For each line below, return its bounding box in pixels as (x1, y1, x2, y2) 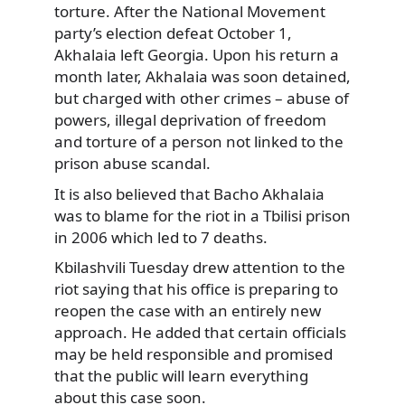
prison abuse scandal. (54, 153, 211, 174)
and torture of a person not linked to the (54, 131, 344, 153)
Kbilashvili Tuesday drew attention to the (54, 257, 345, 278)
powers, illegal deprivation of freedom (54, 109, 326, 131)
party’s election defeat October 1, (54, 23, 292, 44)
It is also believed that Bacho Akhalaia (54, 183, 325, 204)
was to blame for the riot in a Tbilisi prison (54, 204, 351, 226)
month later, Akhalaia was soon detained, (54, 66, 351, 88)
